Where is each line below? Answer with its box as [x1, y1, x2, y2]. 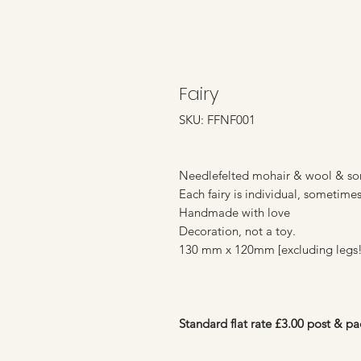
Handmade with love [179, 204, 290, 220]
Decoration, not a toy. [179, 222, 296, 239]
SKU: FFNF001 [179, 111, 255, 127]
